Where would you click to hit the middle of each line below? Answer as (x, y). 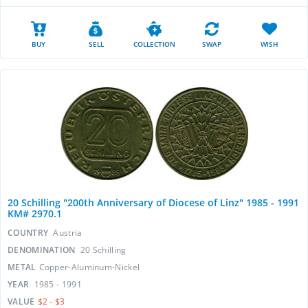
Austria (68, 233)
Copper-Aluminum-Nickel (89, 267)
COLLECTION (154, 44)
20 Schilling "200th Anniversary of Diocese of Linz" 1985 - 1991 (153, 202)
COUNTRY (29, 233)
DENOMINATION (43, 250)
